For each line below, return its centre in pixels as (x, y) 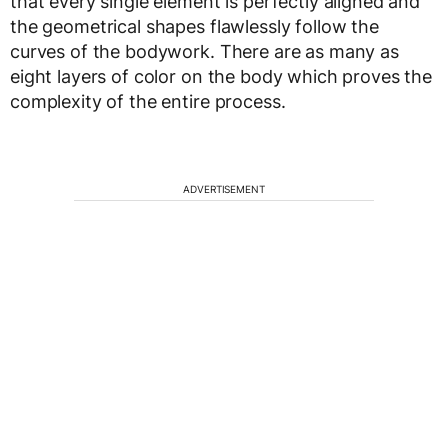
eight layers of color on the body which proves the (221, 76)
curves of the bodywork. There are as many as (204, 51)
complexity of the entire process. (148, 101)
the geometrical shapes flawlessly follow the (194, 26)
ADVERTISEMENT (224, 189)
